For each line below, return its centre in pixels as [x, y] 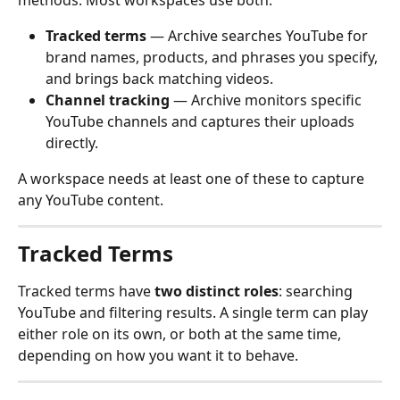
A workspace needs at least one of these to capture [193, 179]
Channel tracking [108, 100]
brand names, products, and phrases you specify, [213, 57]
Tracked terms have [86, 291]
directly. [72, 143]
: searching [317, 291]
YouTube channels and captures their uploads [202, 121]
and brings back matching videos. [159, 79]
